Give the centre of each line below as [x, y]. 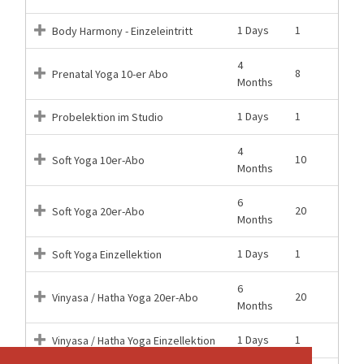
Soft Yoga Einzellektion [106, 254]
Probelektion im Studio [106, 117]
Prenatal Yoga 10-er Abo [109, 74]
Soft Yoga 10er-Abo [97, 160]
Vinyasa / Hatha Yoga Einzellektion [132, 340]
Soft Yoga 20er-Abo [97, 211]
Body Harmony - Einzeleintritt [121, 30]
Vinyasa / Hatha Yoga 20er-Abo [124, 297]
